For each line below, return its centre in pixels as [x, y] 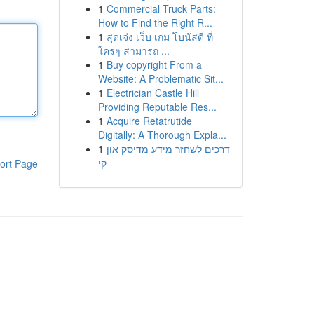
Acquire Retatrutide [149, 121]
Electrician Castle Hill [152, 93]
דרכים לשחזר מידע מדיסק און [168, 149]
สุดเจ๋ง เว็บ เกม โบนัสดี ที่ [159, 36]
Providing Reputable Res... [157, 107]
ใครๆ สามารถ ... [134, 50]
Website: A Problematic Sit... [161, 78]
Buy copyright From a [154, 64]
